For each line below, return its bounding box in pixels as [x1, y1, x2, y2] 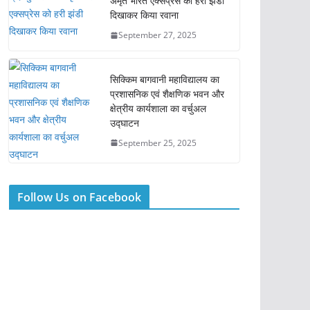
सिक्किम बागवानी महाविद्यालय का [110, 72, 219, 86]
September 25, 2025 [118, 136, 197, 149]
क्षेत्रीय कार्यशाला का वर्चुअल [110, 101, 206, 115]
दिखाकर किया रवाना [110, 8, 179, 21]
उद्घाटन [110, 116, 139, 129]
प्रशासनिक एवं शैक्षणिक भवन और [110, 86, 224, 100]
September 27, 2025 [118, 29, 197, 41]
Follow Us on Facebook [17, 190, 142, 205]
